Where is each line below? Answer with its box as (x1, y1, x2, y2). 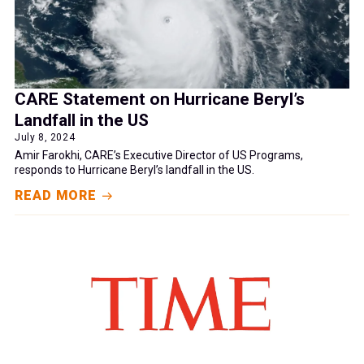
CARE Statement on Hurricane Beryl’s (15, 89, 305, 110)
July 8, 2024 (15, 132, 76, 144)
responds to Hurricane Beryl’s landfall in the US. (15, 163, 254, 177)
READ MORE (15, 188, 97, 204)
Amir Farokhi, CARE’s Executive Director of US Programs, (15, 149, 303, 162)
